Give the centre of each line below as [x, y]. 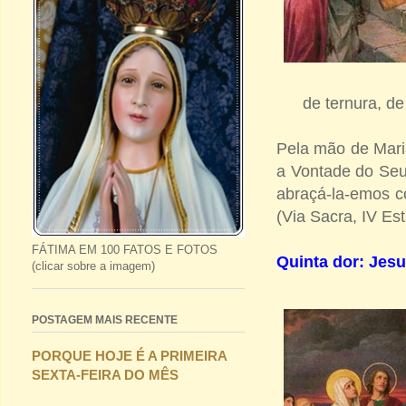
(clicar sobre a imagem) [93, 266]
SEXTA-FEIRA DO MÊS [105, 375]
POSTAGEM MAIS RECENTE [105, 320]
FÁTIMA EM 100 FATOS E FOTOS [125, 250]
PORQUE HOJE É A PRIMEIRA [129, 356]
